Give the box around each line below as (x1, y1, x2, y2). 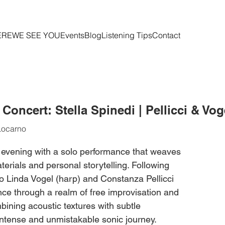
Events (60, 30, 84, 40)
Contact (152, 30, 180, 40)
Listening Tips (101, 30, 152, 40)
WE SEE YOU (12, 30, 60, 40)
